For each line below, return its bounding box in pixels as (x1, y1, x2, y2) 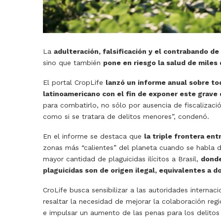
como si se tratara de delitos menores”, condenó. (43, 112, 212, 121)
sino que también (43, 59, 103, 67)
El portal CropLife (43, 78, 106, 87)
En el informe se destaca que (43, 132, 144, 141)
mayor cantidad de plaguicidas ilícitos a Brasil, (43, 155, 201, 163)
